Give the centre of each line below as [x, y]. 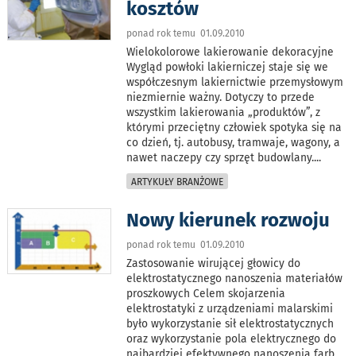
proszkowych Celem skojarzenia [206, 294]
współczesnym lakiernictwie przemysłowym [235, 83]
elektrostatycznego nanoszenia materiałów [235, 279]
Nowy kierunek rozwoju [228, 221]
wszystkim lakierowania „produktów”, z [224, 113]
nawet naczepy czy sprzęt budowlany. [221, 158]
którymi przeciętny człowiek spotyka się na [234, 128]
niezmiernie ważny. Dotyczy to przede [221, 98]
